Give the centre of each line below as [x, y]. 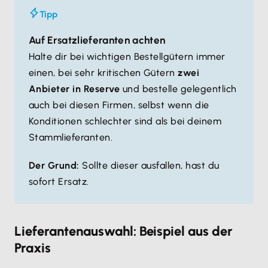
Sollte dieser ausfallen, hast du [151, 166]
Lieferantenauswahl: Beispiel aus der [124, 232]
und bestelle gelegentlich [179, 89]
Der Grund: [56, 166]
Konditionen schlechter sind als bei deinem [125, 121]
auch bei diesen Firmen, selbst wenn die [119, 105]
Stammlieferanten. [71, 138]
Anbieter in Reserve [76, 89]
